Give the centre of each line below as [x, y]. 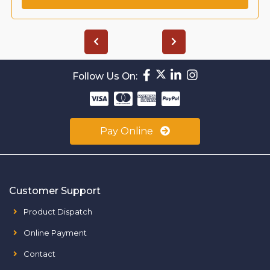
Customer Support [55, 190]
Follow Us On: [105, 76]
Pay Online [128, 131]
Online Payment [55, 232]
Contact [39, 253]
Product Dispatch [58, 211]
